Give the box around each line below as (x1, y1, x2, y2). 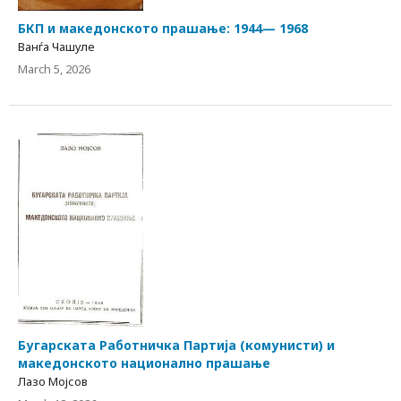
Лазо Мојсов (18, 373, 88, 390)
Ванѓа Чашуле (18, 38, 95, 55)
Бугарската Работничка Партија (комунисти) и (18, 337, 335, 354)
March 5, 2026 (18, 61, 90, 78)
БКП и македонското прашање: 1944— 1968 (18, 20, 308, 38)
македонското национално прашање (18, 354, 270, 372)
